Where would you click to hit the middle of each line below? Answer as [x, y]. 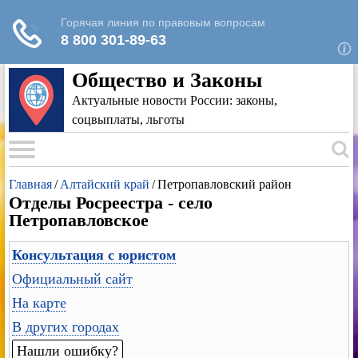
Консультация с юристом [94, 255]
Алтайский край [105, 184]
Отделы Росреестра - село [111, 203]
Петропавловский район [225, 184]
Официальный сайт [73, 279]
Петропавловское [79, 220]
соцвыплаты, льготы [129, 119]
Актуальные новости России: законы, [175, 100]
